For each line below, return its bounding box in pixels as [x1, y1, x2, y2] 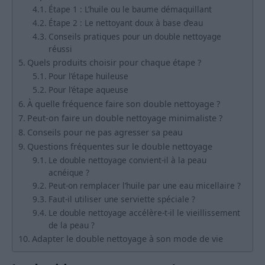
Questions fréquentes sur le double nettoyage [27, 141, 212, 153]
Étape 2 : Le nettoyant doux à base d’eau [48, 17, 203, 29]
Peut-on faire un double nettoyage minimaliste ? [27, 112, 222, 124]
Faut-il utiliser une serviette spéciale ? [48, 193, 195, 205]
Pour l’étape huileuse [48, 70, 128, 82]
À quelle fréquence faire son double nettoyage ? [27, 98, 220, 110]
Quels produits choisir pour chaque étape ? [27, 57, 201, 69]
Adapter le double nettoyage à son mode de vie [31, 233, 223, 245]
